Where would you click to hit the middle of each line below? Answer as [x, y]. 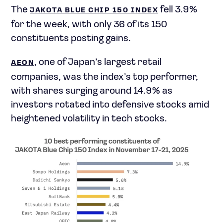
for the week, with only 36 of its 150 [89, 25]
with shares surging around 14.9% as [92, 91]
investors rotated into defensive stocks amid [110, 105]
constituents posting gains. [71, 38]
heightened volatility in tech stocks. [89, 119]
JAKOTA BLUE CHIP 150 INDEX [94, 10]
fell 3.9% [178, 10]
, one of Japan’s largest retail [98, 62]
